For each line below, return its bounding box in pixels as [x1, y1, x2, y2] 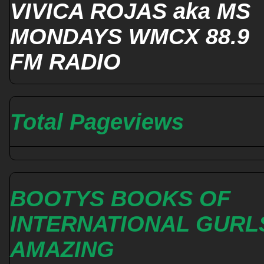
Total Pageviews [10, 110, 184, 135]
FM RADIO [10, 49, 121, 74]
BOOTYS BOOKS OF [10, 186, 230, 212]
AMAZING [10, 237, 114, 262]
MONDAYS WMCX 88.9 [10, 24, 249, 49]
